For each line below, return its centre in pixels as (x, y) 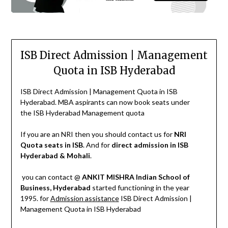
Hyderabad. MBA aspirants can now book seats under (105, 102)
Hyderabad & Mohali (55, 155)
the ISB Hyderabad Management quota (82, 112)
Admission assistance (84, 198)
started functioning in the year (140, 187)
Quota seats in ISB (51, 145)
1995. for (35, 198)
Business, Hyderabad (55, 187)
